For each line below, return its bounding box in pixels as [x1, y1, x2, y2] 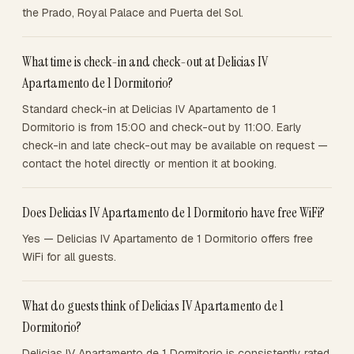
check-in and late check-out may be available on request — [22, 138, 328, 153]
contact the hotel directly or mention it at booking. [22, 156, 277, 171]
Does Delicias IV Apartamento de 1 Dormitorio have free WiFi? [22, 203, 325, 222]
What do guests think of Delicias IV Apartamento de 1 [22, 296, 284, 315]
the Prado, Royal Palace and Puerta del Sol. [22, 6, 243, 20]
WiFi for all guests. [22, 250, 116, 264]
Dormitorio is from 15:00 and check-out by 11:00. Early [22, 120, 302, 134]
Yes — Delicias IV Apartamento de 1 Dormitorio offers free [22, 232, 313, 246]
